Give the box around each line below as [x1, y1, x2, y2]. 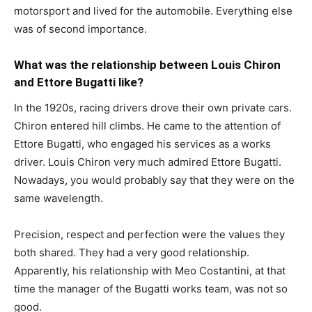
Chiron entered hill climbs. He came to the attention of [14, 118, 281, 132]
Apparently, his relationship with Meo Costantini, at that [14, 263, 286, 277]
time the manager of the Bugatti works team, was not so [14, 281, 288, 295]
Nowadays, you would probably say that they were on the [14, 173, 295, 187]
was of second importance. [14, 22, 147, 36]
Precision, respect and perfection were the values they [14, 227, 285, 241]
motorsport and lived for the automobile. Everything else [14, 3, 292, 17]
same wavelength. [14, 191, 103, 205]
